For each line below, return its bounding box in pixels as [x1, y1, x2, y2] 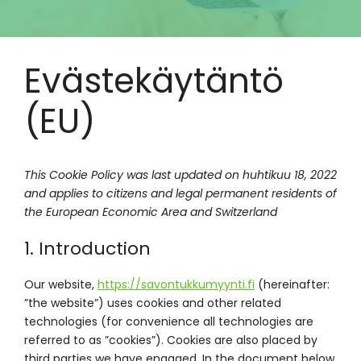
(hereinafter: [255, 276, 330, 293]
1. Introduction [24, 236, 151, 261]
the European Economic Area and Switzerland [24, 204, 277, 220]
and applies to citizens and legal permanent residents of [24, 185, 337, 201]
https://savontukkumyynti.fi [98, 276, 255, 293]
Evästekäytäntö [24, 57, 284, 105]
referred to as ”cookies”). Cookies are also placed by [24, 332, 317, 348]
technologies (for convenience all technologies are [24, 313, 313, 330]
